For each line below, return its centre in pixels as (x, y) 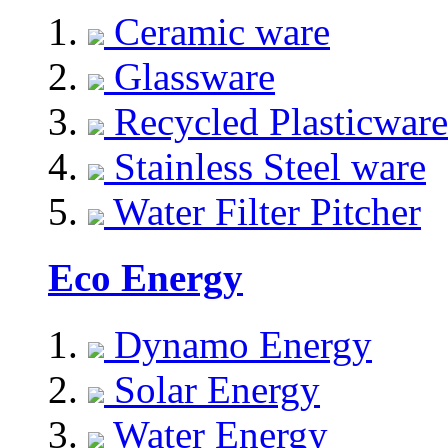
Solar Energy (212, 389)
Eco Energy (145, 278)
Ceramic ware (217, 32)
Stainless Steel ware (265, 167)
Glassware (189, 77)
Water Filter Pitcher (262, 212)
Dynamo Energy (238, 344)
